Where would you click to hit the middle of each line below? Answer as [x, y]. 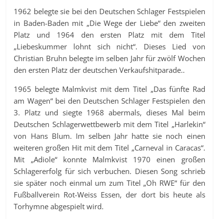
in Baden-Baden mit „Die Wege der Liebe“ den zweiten [109, 23]
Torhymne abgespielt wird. [59, 206]
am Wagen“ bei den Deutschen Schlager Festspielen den [109, 101]
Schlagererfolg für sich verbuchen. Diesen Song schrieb [109, 171]
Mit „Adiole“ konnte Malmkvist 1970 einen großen [109, 159]
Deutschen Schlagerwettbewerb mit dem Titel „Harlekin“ [109, 124]
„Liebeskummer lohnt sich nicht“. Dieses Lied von [109, 46]
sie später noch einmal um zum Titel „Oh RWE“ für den [109, 183]
